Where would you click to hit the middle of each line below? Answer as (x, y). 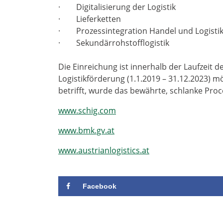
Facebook (100, 186)
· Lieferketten (90, 19)
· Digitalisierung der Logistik (117, 7)
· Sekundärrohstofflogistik (114, 43)
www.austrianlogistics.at (104, 150)
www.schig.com (87, 110)
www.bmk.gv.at (86, 130)
